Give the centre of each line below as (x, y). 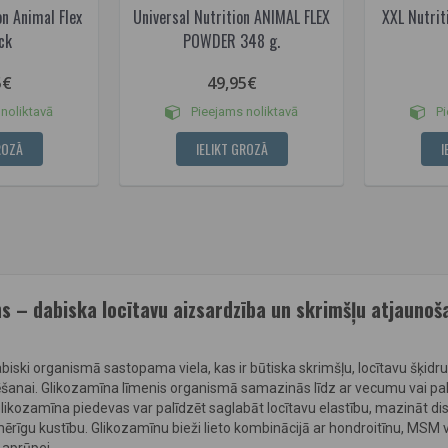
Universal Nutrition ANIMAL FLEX (231, 16)
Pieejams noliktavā (243, 111)
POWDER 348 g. (231, 40)
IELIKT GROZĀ (231, 148)
